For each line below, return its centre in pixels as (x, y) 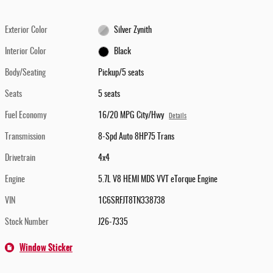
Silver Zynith (133, 31)
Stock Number (27, 223)
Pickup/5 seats (121, 73)
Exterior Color (26, 31)
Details (178, 117)
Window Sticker (46, 248)
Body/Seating (25, 73)
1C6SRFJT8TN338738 (132, 201)
